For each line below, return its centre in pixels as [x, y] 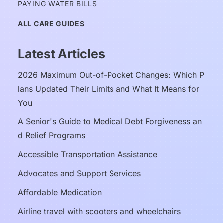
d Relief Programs [52, 135]
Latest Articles [61, 54]
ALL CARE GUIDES [51, 24]
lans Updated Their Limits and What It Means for [109, 89]
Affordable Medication [60, 192]
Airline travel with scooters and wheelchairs [99, 211]
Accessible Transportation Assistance [88, 154]
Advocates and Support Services [79, 173]
